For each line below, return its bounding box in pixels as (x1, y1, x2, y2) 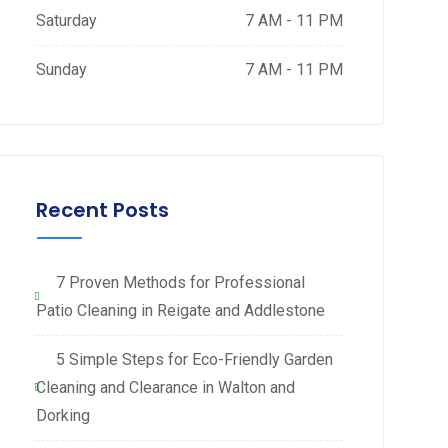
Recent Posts (35, 196, 169, 224)
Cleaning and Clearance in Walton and (35, 378, 295, 397)
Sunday (35, 60, 87, 79)
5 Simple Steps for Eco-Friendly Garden (55, 350, 333, 369)
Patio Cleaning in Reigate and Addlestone (35, 301, 325, 320)
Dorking (35, 406, 90, 425)
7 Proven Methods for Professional (55, 273, 305, 292)
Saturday (35, 11, 97, 30)
